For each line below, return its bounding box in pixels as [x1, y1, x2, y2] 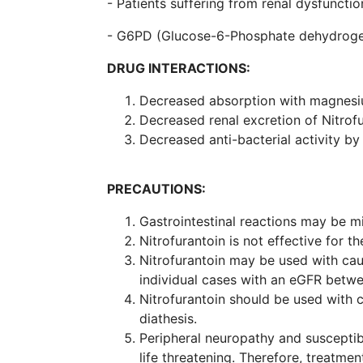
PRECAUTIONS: [107, 180, 206, 197]
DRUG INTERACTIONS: [107, 59, 250, 76]
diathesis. [139, 310, 197, 327]
